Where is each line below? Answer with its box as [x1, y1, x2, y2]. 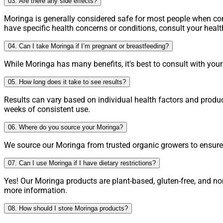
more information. [4, 186, 67, 196]
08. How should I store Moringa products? [8, 205, 128, 213]
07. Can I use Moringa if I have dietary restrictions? [8, 159, 156, 167]
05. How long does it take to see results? [8, 78, 126, 86]
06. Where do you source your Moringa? [8, 123, 123, 131]
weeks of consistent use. [4, 105, 90, 114]
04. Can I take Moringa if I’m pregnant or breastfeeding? [8, 42, 169, 50]
